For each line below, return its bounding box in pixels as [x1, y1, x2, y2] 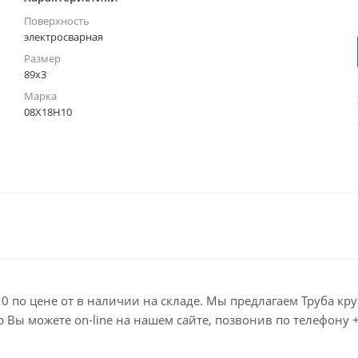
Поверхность [23, 14, 89, 28]
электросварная [23, 30, 103, 44]
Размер [23, 51, 61, 66]
